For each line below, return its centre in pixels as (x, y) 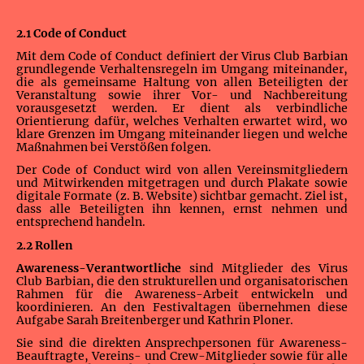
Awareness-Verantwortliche (99, 268)
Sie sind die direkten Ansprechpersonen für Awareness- (182, 343)
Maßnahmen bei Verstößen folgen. (114, 147)
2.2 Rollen (45, 245)
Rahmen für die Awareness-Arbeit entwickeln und (182, 294)
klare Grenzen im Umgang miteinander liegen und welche (182, 134)
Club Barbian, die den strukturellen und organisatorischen (182, 281)
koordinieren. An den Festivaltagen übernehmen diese (182, 307)
